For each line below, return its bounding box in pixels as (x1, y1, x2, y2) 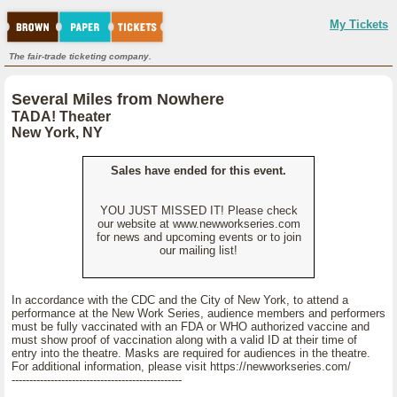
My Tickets (330, 18, 388, 31)
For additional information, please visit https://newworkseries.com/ (12, 360, 351, 373)
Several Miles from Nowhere (12, 90, 224, 108)
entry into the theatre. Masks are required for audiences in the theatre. (12, 346, 370, 360)
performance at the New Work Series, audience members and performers (12, 307, 385, 320)
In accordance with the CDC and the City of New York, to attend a (12, 293, 348, 307)
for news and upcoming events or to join (96, 230, 301, 244)
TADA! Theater (12, 109, 111, 124)
